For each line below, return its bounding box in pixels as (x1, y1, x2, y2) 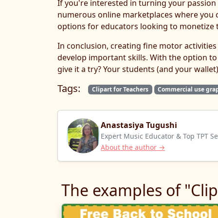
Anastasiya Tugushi (101, 119, 177, 130)
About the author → (101, 142, 165, 152)
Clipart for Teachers (91, 85, 148, 93)
